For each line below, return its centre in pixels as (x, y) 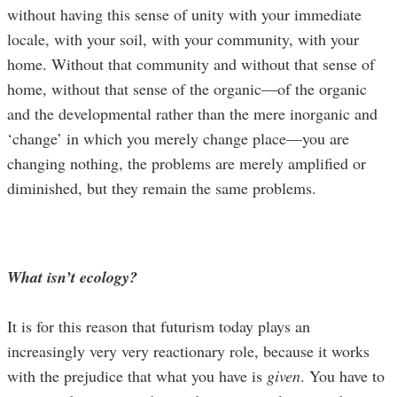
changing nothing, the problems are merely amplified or (187, 163)
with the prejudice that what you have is (137, 375)
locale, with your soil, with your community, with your (183, 39)
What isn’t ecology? (72, 276)
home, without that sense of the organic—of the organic (187, 88)
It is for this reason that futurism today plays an (159, 326)
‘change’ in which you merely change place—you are (178, 138)
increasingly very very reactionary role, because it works (188, 350)
